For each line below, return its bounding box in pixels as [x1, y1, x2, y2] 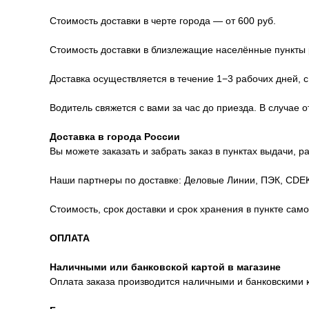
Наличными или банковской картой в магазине [50, 261, 281, 273]
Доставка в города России [50, 131, 180, 143]
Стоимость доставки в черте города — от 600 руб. [50, 15, 276, 27]
